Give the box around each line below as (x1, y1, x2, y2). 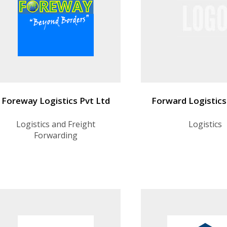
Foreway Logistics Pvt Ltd (1, 94, 110, 106)
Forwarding (33, 129, 78, 141)
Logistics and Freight (16, 118, 95, 130)
